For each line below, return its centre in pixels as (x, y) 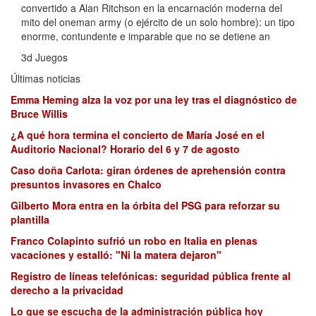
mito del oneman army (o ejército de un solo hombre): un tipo (158, 22)
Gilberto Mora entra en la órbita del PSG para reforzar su (145, 206)
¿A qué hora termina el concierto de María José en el (138, 135)
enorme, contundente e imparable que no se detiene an (146, 36)
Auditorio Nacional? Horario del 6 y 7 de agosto (125, 149)
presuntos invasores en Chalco (86, 184)
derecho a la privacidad (67, 290)
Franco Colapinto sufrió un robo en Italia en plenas (134, 241)
